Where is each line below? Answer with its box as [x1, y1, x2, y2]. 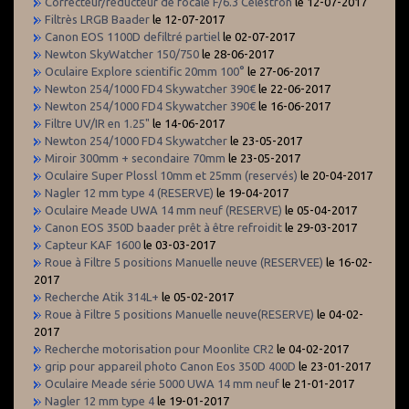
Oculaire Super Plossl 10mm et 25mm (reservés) [45, 168, 298, 182]
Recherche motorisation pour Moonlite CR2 [45, 341, 274, 355]
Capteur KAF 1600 [45, 237, 141, 251]
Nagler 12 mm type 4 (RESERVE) [45, 185, 214, 199]
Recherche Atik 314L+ [45, 289, 162, 303]
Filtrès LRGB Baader [45, 12, 150, 26]
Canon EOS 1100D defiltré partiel [45, 29, 220, 43]
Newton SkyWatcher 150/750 [45, 47, 202, 60]
